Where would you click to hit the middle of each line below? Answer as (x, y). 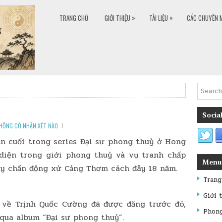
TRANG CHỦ (74, 18)
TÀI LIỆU (159, 18)
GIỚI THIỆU (117, 18)
